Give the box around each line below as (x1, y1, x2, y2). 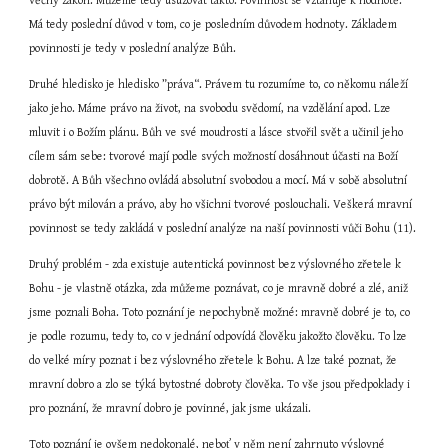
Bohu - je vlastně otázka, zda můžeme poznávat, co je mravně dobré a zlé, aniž (29, 282, 409, 295)
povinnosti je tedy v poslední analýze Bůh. (29, 42, 237, 55)
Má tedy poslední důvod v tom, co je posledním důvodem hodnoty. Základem (29, 18, 398, 31)
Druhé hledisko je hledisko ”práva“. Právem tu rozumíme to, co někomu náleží (29, 78, 409, 91)
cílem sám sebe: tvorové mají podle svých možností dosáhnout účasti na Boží (29, 150, 399, 163)
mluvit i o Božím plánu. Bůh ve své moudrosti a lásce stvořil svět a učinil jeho (29, 126, 404, 139)
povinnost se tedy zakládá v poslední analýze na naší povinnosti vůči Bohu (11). (29, 222, 417, 235)
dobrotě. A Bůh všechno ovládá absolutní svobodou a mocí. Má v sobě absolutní (29, 174, 408, 187)
